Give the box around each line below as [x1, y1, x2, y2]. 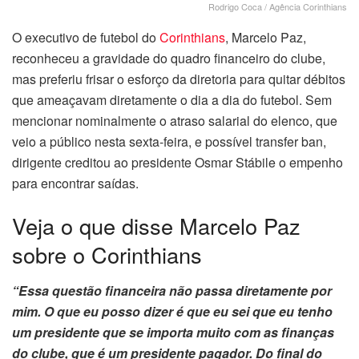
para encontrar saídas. [12, 173, 139, 192]
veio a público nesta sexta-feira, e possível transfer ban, [12, 131, 326, 151]
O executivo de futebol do [12, 27, 159, 46]
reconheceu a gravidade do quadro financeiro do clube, [12, 48, 325, 67]
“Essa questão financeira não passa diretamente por [12, 280, 332, 300]
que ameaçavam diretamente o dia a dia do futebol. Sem [12, 90, 332, 109]
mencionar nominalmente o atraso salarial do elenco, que [12, 111, 337, 130]
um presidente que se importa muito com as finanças [12, 322, 334, 341]
